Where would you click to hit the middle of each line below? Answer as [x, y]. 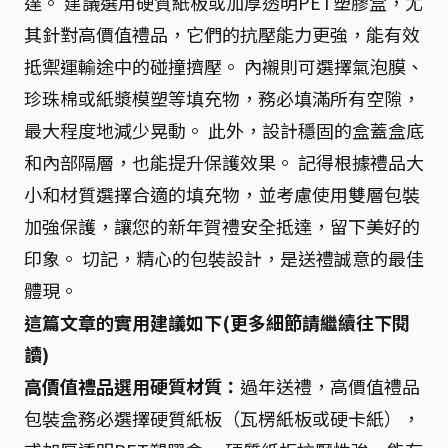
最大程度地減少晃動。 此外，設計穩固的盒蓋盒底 [224, 130]
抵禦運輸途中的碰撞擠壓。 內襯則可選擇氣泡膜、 [224, 66]
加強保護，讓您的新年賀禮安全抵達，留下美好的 [222, 226]
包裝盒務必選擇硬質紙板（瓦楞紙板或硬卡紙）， [222, 418]
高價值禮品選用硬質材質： [132, 386]
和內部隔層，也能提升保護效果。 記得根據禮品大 [224, 162]
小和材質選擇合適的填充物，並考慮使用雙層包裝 [222, 194]
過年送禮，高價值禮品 [330, 386]
